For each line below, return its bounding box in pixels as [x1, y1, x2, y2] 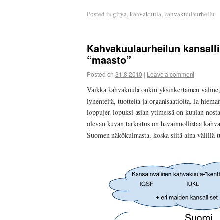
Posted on [87, 70, 114, 79]
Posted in [87, 9, 111, 18]
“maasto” [87, 53, 131, 67]
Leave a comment [147, 70, 194, 79]
